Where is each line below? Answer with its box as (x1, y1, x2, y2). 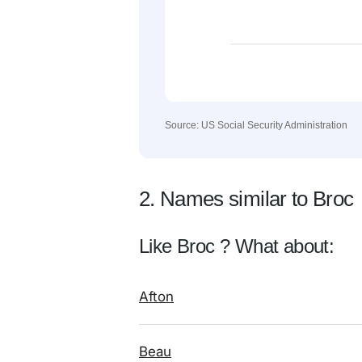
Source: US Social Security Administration (165, 120, 347, 131)
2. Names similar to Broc (139, 187, 354, 211)
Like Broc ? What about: (139, 235, 335, 257)
